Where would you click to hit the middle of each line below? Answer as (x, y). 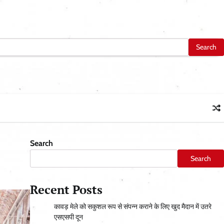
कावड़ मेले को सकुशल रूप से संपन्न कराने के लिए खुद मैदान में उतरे (132, 207)
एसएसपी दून (68, 217)
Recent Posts (66, 190)
